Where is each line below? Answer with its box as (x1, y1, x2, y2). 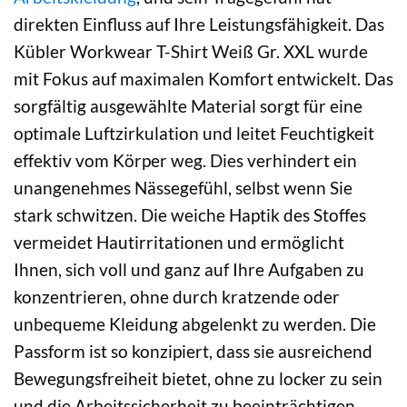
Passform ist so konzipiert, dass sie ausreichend (14, 341, 372, 362)
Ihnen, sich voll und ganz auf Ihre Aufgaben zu (14, 259, 364, 281)
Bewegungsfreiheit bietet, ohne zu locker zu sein (14, 368, 382, 390)
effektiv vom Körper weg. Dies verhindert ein (14, 150, 357, 172)
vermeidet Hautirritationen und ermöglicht (14, 232, 344, 253)
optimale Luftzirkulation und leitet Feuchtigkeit (14, 123, 374, 144)
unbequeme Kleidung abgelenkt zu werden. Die (14, 313, 376, 335)
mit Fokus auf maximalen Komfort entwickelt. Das (14, 68, 393, 90)
